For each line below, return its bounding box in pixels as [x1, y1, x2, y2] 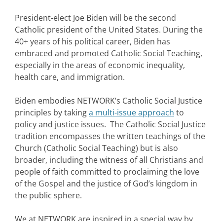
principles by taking [15, 107, 89, 118]
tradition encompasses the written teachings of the [15, 131, 205, 142]
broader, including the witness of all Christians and [15, 154, 203, 166]
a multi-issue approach [89, 107, 174, 118]
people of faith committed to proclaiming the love [15, 166, 199, 178]
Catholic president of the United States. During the [15, 24, 203, 36]
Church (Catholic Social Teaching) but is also [15, 143, 178, 154]
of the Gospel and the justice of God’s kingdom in [15, 178, 197, 189]
